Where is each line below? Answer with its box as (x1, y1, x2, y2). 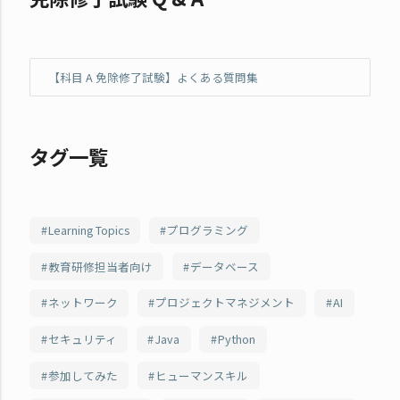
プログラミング (167, 221, 249, 239)
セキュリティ (47, 330, 117, 348)
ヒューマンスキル (155, 366, 249, 384)
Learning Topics (47, 221, 129, 239)
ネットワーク (47, 294, 118, 312)
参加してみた (47, 366, 118, 384)
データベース (190, 257, 260, 275)
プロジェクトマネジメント (155, 294, 296, 312)
